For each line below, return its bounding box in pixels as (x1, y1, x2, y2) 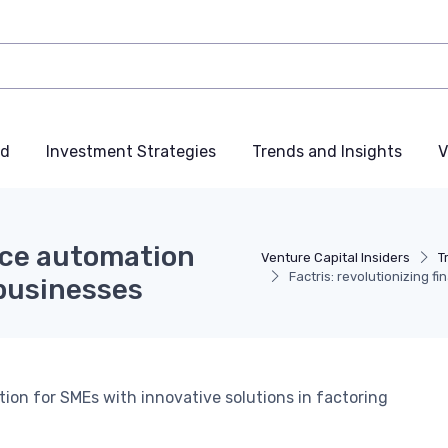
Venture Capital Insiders (260, 250, 410, 266)
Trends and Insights (252, 142, 402, 162)
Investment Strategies (46, 142, 216, 162)
